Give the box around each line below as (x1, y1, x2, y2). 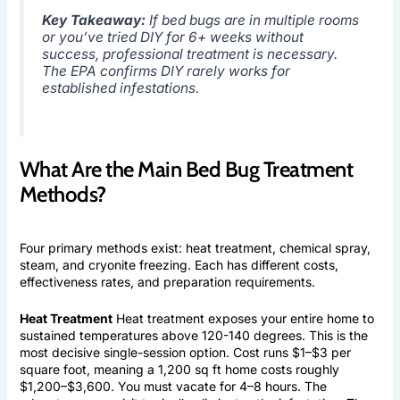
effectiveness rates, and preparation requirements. (19, 274, 315, 290)
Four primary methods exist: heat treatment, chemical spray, (19, 240, 371, 256)
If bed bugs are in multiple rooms (145, 12, 359, 29)
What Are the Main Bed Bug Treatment (19, 156, 354, 183)
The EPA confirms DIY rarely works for (41, 62, 290, 80)
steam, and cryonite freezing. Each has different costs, (19, 257, 338, 273)
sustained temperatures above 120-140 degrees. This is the (19, 328, 368, 344)
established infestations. (41, 79, 199, 97)
